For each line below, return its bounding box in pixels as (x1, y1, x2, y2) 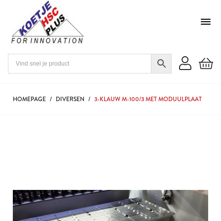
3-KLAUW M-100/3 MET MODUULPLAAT (94, 95, 202, 104)
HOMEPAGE (13, 95, 46, 104)
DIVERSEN (56, 95, 84, 104)
